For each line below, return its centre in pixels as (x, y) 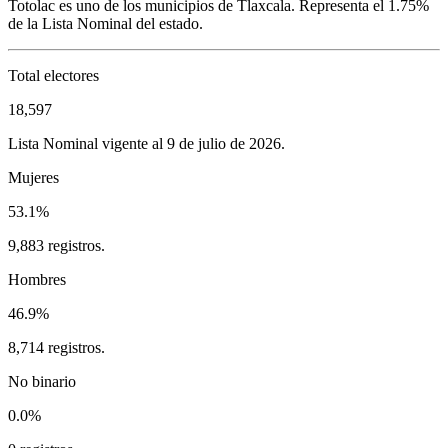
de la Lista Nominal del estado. (105, 23)
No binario (42, 381)
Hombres (37, 279)
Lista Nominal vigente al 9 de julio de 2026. (146, 143)
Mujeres (33, 177)
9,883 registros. (56, 245)
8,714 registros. (56, 347)
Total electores (53, 75)
